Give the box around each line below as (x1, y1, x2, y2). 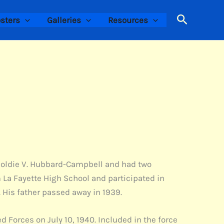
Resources (108, 15, 148, 25)
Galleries (46, 15, 81, 25)
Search (176, 11, 213, 25)
